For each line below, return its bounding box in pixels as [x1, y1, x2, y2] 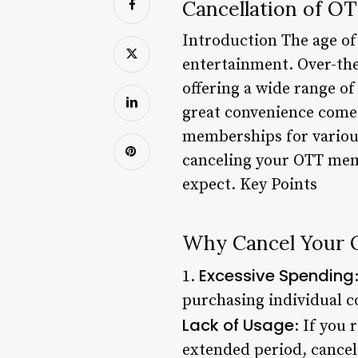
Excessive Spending [199, 264, 354, 287]
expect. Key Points [182, 174, 317, 195]
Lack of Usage [182, 313, 294, 336]
